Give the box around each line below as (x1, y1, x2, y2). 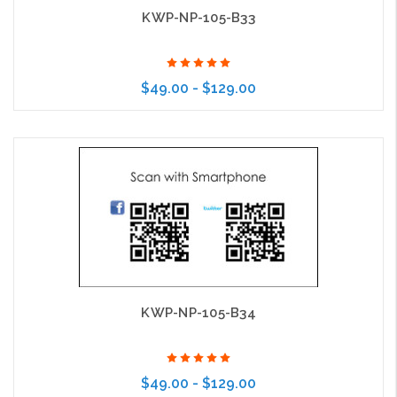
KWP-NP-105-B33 (142, 10, 255, 27)
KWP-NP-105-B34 (141, 305, 256, 322)
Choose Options (142, 142, 224, 156)
